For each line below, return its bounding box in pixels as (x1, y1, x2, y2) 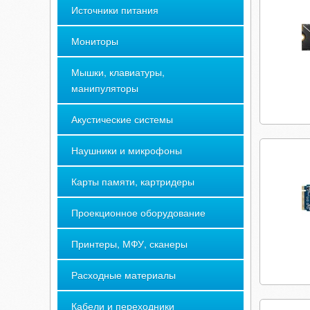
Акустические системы (71, 112, 173, 126)
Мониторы (71, 34, 118, 48)
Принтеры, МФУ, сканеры (71, 237, 188, 250)
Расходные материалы (71, 268, 176, 282)
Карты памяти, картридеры (71, 174, 194, 188)
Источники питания (71, 3, 158, 17)
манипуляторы (71, 81, 138, 95)
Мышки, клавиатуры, (71, 65, 165, 79)
